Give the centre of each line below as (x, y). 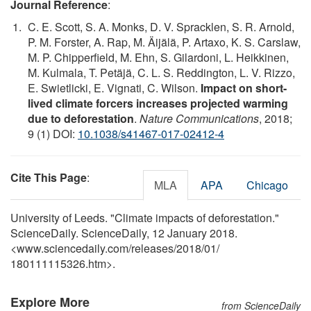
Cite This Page (49, 177)
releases (152, 248)
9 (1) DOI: (53, 133)
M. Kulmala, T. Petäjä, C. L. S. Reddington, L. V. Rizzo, (161, 72)
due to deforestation (81, 118)
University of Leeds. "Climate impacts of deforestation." (145, 217)
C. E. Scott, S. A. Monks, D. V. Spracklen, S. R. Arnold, (161, 26)
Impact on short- (244, 87)
